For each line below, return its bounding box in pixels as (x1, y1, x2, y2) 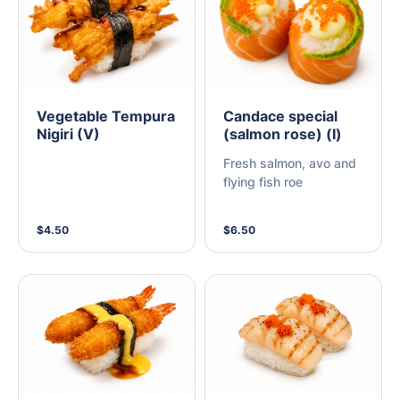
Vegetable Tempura (37, 107, 175, 126)
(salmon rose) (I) (223, 125, 342, 144)
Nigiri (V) (37, 125, 100, 144)
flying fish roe (223, 174, 303, 190)
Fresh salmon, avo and (223, 155, 356, 171)
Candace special (223, 107, 337, 126)
